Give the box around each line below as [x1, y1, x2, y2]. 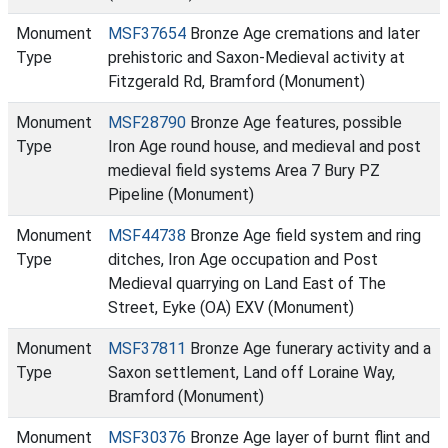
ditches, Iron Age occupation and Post [108, 250, 378, 269]
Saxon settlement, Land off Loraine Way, [108, 363, 395, 382]
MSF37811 [108, 339, 186, 358]
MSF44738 [108, 226, 186, 245]
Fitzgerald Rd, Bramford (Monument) [108, 72, 365, 91]
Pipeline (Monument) [108, 185, 254, 204]
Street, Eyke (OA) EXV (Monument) [108, 298, 354, 317]
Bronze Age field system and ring [186, 226, 421, 245]
